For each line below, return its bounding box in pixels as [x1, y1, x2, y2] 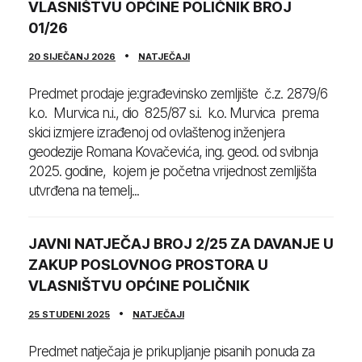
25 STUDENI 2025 [28, 309, 110, 321]
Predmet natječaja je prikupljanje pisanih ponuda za [28, 343, 314, 360]
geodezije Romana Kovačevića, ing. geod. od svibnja [28, 144, 321, 161]
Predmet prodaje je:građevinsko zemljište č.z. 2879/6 [28, 86, 327, 103]
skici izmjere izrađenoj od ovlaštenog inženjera [28, 124, 284, 141]
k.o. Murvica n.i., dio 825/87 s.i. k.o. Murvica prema [28, 105, 322, 122]
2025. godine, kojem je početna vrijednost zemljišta [28, 163, 316, 180]
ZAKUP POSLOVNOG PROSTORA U [28, 256, 268, 274]
